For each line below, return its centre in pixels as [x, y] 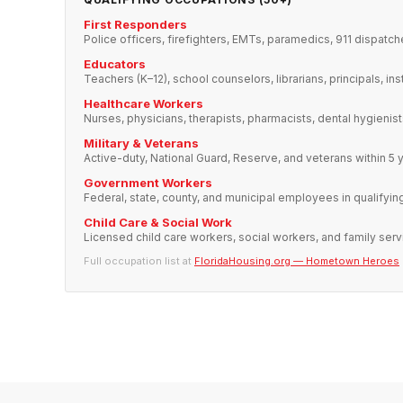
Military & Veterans [141, 143]
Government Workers [148, 183]
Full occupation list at [139, 261]
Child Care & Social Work [158, 223]
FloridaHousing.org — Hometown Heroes [297, 261]
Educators [115, 64]
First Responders [135, 25]
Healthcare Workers [143, 104]
